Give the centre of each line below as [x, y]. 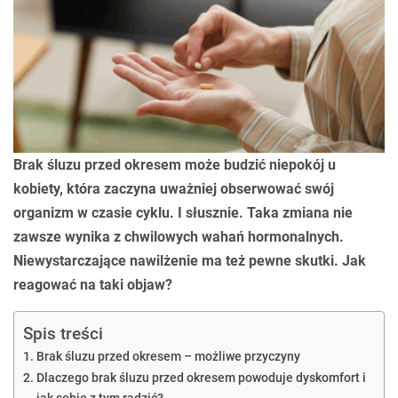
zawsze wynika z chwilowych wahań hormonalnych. [179, 237]
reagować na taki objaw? [93, 285]
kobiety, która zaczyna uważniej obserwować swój [174, 189]
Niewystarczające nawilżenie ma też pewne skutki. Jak [190, 261]
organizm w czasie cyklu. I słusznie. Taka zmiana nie [183, 213]
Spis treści [63, 334]
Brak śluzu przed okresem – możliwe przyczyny [168, 357]
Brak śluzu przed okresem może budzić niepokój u [175, 165]
